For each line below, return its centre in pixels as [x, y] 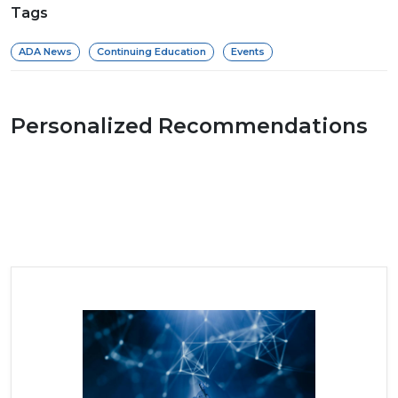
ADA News [45, 51]
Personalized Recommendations [189, 125]
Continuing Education [151, 51]
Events [248, 51]
